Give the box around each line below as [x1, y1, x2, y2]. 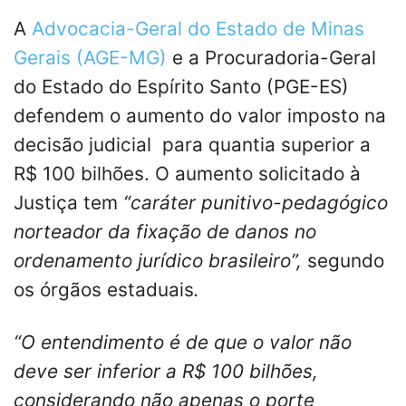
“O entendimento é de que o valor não [14, 330, 352, 353]
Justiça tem [14, 190, 123, 214]
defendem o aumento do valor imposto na [14, 103, 386, 127]
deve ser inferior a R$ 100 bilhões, [14, 359, 318, 382]
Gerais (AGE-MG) [14, 45, 167, 69]
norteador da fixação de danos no [14, 219, 316, 243]
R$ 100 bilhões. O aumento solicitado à [14, 161, 361, 185]
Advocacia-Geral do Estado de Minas [32, 16, 364, 40]
